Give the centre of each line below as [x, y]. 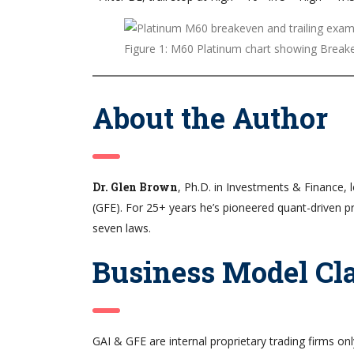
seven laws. [122, 228]
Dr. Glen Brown [135, 187]
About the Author [210, 118]
